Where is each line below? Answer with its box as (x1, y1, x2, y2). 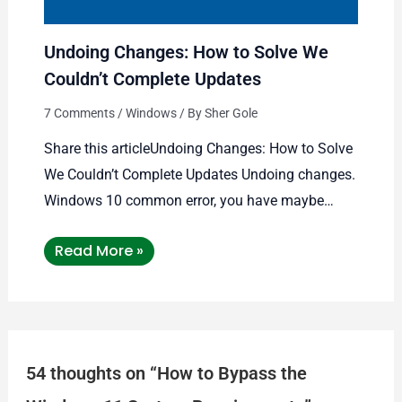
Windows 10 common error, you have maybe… (43, 192, 334, 210)
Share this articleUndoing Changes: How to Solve (43, 140, 353, 158)
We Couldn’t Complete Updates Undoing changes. (43, 166, 355, 184)
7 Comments (43, 106, 115, 121)
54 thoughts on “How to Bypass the (25, 363, 307, 385)
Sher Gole (204, 106, 258, 121)
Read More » (54, 240, 144, 262)
